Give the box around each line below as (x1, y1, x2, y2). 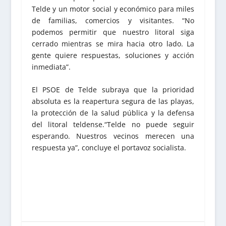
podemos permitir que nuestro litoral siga (31, 27, 195, 37)
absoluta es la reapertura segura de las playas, (31, 96, 195, 106)
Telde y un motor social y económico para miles (31, 4, 195, 14)
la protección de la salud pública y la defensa (31, 108, 195, 118)
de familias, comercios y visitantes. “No (31, 15, 195, 25)
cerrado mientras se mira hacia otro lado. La (31, 38, 195, 48)
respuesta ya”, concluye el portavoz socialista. (31, 143, 186, 153)
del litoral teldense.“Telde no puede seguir (31, 120, 195, 130)
